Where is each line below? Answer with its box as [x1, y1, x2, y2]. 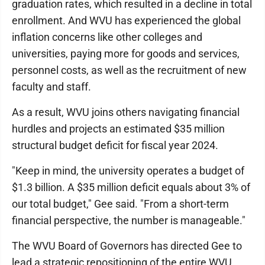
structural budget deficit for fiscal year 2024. [12, 139, 218, 151]
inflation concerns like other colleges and [12, 31, 202, 43]
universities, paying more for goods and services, [12, 47, 240, 60]
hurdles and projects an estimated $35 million [12, 122, 225, 135]
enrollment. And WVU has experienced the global [12, 14, 241, 27]
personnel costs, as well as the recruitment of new [12, 64, 247, 76]
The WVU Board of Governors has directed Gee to [12, 240, 242, 252]
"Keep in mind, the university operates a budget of [12, 164, 244, 177]
